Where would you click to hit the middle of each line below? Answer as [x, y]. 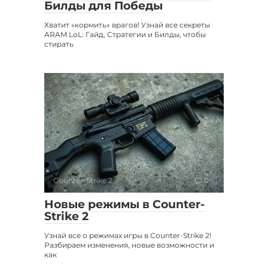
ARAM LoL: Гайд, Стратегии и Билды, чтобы [125, 34]
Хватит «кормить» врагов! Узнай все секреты [127, 25]
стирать [59, 44]
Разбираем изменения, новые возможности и [129, 245]
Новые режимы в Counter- [124, 204]
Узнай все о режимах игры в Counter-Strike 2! [128, 235]
